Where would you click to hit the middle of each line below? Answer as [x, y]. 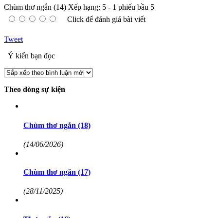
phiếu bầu [133, 7]
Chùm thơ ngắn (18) [57, 125]
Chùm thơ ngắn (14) [35, 7]
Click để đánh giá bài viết [106, 19]
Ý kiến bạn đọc [30, 56]
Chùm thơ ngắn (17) [57, 172]
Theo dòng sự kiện [35, 90]
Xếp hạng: [85, 7]
